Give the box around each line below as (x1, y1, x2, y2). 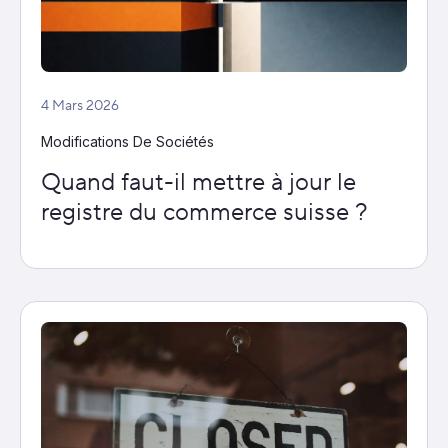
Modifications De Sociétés (41, 133, 214, 151)
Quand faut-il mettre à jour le (41, 167, 356, 199)
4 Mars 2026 (41, 97, 119, 116)
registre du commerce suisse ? (41, 197, 367, 229)
